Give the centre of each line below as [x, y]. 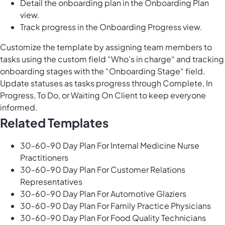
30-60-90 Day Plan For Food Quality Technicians [113, 218]
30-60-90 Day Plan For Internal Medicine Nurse [110, 146]
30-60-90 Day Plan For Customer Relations [103, 170]
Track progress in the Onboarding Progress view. [111, 27]
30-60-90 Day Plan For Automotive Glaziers [103, 194]
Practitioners [44, 158]
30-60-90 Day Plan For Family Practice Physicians [116, 206]
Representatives [51, 182]
